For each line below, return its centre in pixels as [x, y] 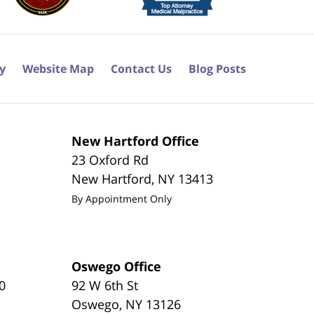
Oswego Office [117, 266]
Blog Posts [217, 68]
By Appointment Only [122, 198]
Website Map [58, 68]
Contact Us [141, 68]
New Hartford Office [136, 141]
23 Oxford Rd [110, 159]
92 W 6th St [105, 285]
